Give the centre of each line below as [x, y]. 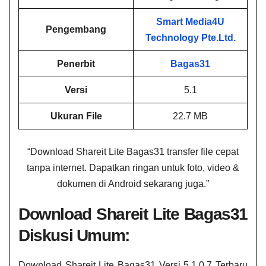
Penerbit [76, 64]
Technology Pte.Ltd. [190, 38]
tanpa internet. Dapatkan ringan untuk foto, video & [133, 168]
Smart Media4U [190, 22]
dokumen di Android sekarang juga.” [133, 184]
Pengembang [76, 30]
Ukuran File [76, 116]
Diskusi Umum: [74, 236]
